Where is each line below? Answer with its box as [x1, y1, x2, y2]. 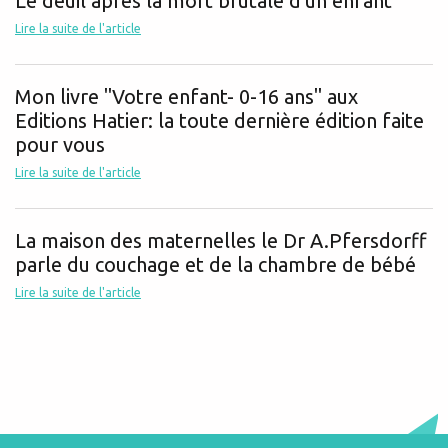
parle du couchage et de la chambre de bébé [15, 252, 416, 276]
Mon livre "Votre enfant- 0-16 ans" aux [15, 84, 358, 108]
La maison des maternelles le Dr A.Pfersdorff [15, 228, 427, 252]
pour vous [15, 132, 105, 156]
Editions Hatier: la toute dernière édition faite [15, 108, 424, 132]
